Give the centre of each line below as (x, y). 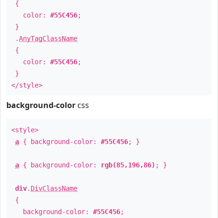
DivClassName (54, 188)
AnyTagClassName (48, 38)
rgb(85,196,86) (128, 165)
